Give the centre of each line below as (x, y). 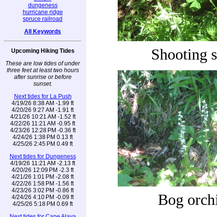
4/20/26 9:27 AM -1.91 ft (43, 110)
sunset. (43, 84)
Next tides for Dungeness (43, 156)
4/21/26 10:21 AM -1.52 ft (43, 116)
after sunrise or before (43, 77)
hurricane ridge (43, 12)
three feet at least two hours (43, 70)
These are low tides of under (43, 63)
